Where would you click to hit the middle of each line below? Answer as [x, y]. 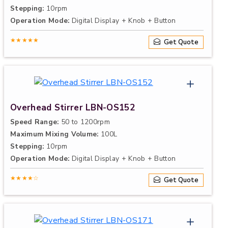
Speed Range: [35, 122]
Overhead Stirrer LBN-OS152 [73, 108]
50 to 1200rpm [84, 122]
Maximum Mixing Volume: [54, 134]
